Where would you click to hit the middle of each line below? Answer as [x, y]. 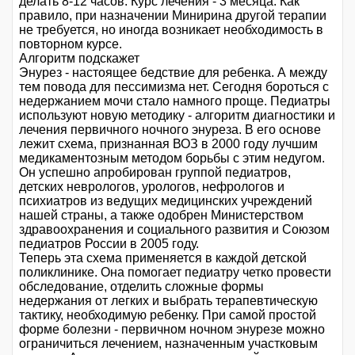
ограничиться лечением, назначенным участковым [168, 343]
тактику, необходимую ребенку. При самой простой [168, 315]
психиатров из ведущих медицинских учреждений [166, 200]
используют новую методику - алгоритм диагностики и [177, 115]
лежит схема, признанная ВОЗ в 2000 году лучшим [168, 143]
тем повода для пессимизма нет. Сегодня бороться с [174, 86]
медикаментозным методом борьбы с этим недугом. [172, 158]
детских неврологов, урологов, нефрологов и [152, 186]
